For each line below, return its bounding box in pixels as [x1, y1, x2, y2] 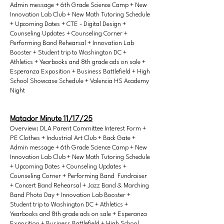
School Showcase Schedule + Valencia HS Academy [10, 78, 149, 84]
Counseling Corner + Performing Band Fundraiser [10, 173, 147, 179]
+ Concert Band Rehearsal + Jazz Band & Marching [10, 182, 149, 189]
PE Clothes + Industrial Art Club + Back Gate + [10, 135, 135, 141]
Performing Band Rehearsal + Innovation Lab [10, 40, 134, 46]
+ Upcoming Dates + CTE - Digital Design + [10, 21, 126, 27]
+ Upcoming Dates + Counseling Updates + [10, 163, 126, 170]
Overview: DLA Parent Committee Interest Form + [10, 125, 146, 132]
